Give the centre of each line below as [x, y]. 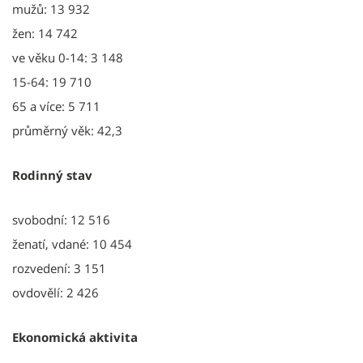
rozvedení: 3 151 [59, 268]
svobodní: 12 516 [61, 219]
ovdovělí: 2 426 [56, 292]
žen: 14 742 [45, 33]
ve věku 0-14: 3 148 [68, 57]
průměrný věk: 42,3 [67, 130]
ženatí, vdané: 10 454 [72, 243]
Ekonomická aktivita [75, 337]
